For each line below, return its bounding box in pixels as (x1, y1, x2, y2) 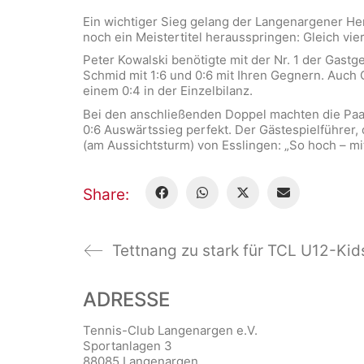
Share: (83, 184, 129, 204)
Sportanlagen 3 (83, 338, 172, 354)
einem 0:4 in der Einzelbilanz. (83, 83, 253, 99)
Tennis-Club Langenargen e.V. (83, 323, 258, 339)
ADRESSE (83, 288, 170, 312)
